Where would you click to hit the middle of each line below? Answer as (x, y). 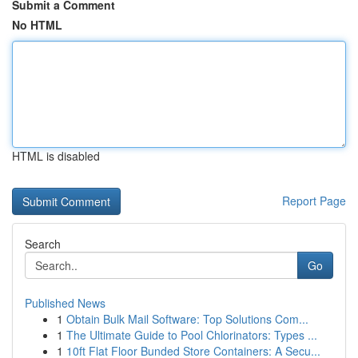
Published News (65, 303)
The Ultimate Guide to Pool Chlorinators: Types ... (192, 335)
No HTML (37, 25)
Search (43, 244)
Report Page (314, 201)
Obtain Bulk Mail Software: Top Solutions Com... (187, 319)
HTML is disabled (56, 156)
